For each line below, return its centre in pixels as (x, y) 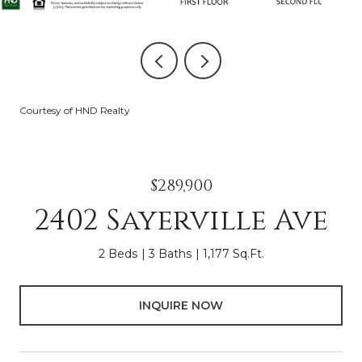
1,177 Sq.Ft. (233, 254)
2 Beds (118, 254)
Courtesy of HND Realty (75, 110)
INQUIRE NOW (181, 305)
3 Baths (170, 254)
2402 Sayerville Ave (181, 221)
